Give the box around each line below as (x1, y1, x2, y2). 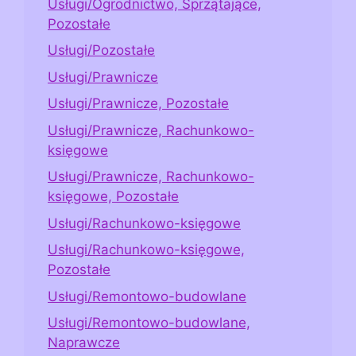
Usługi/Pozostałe (48, 42, 155, 59)
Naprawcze (48, 335, 120, 351)
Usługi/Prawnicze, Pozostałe (48, 95, 229, 112)
